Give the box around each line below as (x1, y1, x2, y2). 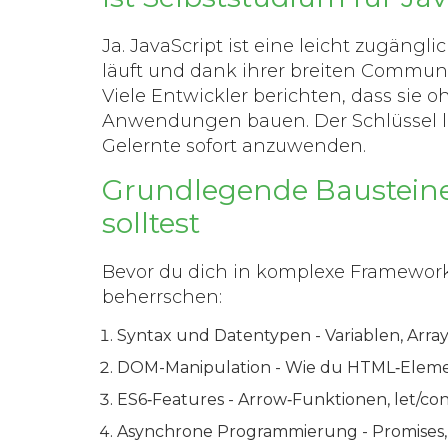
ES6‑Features (117, 389, 224, 409)
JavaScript (130, 34, 223, 57)
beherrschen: (102, 285, 222, 308)
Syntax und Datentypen (117, 325, 311, 345)
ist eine (223, 34, 299, 57)
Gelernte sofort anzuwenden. (102, 134, 366, 157)
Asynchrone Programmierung (117, 421, 358, 441)
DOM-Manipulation (117, 357, 271, 377)
